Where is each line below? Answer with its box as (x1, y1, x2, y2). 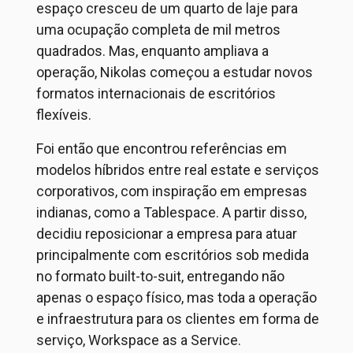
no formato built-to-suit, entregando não (36, 268, 284, 284)
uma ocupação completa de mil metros (36, 21, 281, 38)
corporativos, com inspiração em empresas (36, 183, 307, 199)
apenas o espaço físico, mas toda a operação (36, 289, 317, 306)
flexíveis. (36, 106, 91, 123)
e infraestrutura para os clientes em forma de (36, 310, 319, 327)
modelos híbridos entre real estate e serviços (36, 162, 319, 178)
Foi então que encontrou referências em (36, 140, 287, 157)
